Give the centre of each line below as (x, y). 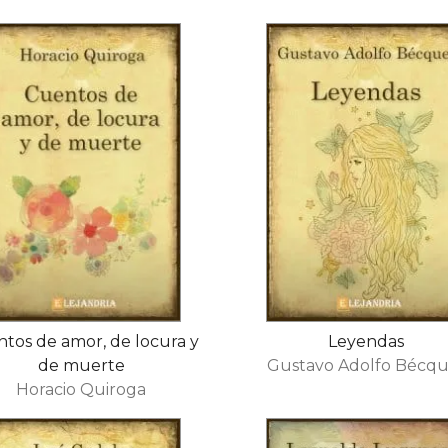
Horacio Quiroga (81, 389)
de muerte (81, 365)
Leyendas (366, 341)
